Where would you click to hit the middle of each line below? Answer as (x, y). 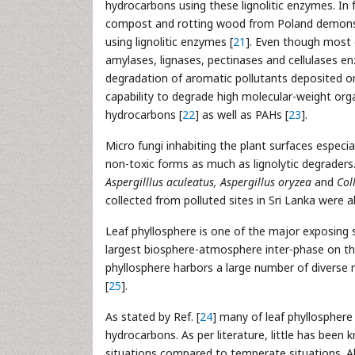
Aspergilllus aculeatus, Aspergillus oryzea (208, 182)
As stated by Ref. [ (153, 317)
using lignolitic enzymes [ (169, 42)
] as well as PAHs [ (242, 115)
